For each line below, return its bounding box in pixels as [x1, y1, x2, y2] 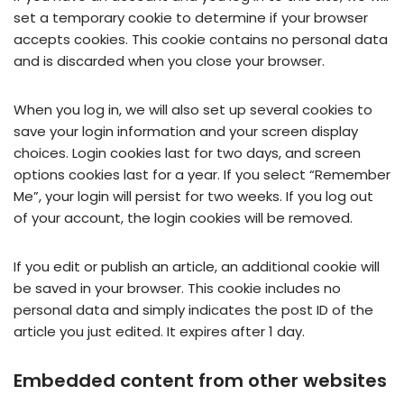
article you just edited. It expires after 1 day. [14, 322, 305, 342]
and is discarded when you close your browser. [14, 51, 325, 71]
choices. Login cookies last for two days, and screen [14, 143, 361, 163]
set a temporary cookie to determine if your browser [14, 8, 368, 28]
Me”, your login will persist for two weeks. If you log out [14, 187, 373, 207]
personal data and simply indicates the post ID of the [14, 300, 373, 320]
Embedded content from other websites [14, 368, 387, 394]
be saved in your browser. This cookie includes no [14, 279, 341, 298]
